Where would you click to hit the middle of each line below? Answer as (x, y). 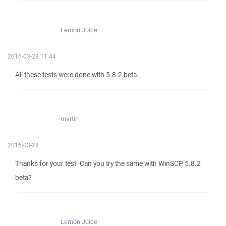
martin (70, 119)
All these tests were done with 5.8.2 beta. (77, 75)
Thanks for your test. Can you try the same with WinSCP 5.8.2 (108, 163)
